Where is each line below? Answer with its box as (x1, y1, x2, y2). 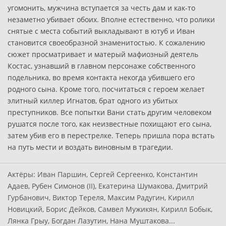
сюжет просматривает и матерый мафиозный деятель (8, 49, 198, 59)
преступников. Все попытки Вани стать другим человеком (8, 107, 211, 117)
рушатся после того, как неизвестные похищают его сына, (8, 119, 211, 129)
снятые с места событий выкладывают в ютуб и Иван (8, 26, 195, 36)
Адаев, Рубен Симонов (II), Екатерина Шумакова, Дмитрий (8, 181, 208, 191)
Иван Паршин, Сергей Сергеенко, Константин (35, 169, 198, 179)
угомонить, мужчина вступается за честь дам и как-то (8, 3, 195, 13)
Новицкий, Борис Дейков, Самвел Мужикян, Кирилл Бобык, (8, 204, 212, 214)
